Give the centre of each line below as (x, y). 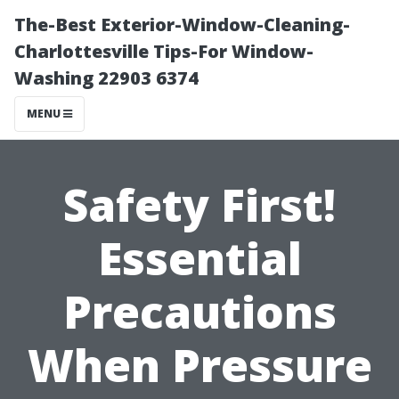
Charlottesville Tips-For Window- (164, 51)
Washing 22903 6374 (106, 78)
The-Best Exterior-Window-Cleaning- (182, 24)
